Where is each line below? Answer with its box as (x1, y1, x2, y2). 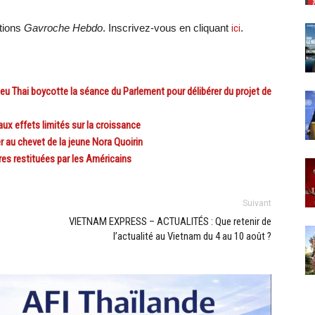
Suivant (243, 198, 271, 208)
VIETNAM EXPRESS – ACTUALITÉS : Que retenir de (69, 215, 271, 228)
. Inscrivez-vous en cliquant (103, 22, 231, 34)
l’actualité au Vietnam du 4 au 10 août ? (113, 230, 271, 243)
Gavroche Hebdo (24, 22, 103, 34)
